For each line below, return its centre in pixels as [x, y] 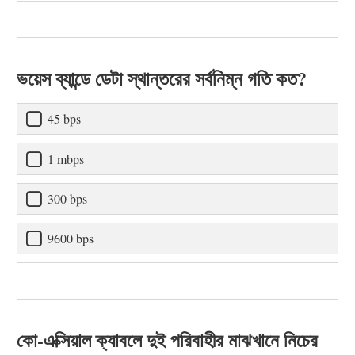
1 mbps [66, 158]
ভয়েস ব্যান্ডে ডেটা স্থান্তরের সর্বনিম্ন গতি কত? [162, 78]
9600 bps [71, 239]
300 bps [67, 198]
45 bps [64, 119]
